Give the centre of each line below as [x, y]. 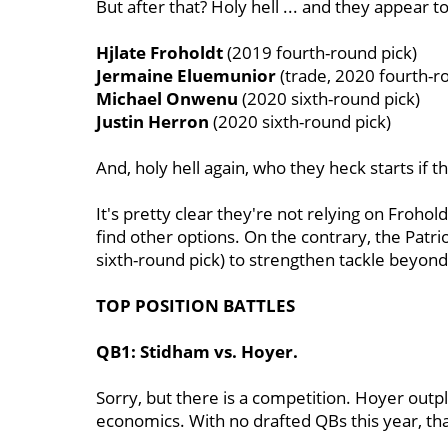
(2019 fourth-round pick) [320, 52]
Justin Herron [152, 121]
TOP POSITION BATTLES [195, 305]
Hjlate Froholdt [159, 52]
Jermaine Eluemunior [186, 75]
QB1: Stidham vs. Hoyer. [197, 351]
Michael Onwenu [167, 98]
